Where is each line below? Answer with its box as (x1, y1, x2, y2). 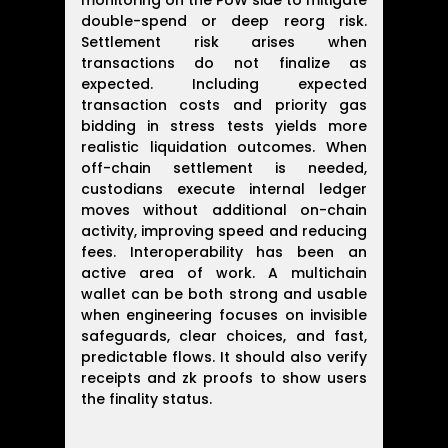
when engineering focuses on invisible (80, 305, 368, 326)
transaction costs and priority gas (80, 95, 368, 116)
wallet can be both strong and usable (80, 284, 368, 305)
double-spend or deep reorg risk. (80, 11, 368, 32)
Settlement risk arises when (80, 32, 368, 53)
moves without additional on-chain (80, 200, 368, 221)
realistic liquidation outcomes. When (80, 137, 368, 158)
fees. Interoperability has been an (80, 242, 368, 263)
